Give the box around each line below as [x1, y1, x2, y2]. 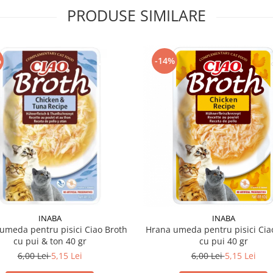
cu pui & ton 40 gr [13, 235, 87, 247]
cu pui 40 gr [199, 235, 248, 247]
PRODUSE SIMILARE [67, 5, 206, 26]
